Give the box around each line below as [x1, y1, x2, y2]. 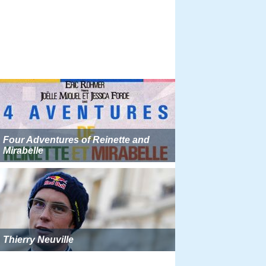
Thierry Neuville [3, 235, 74, 245]
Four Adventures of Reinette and [3, 135, 150, 145]
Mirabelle [3, 145, 43, 156]
